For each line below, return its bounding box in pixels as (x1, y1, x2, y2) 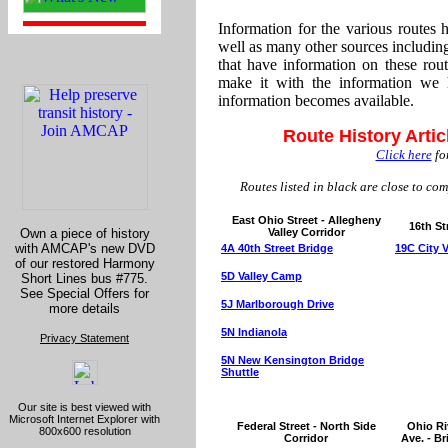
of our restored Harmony (14, 256, 155, 271)
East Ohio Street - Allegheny (231, 214, 381, 226)
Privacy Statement (40, 332, 129, 344)
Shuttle (221, 366, 259, 378)
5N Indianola (221, 326, 287, 338)
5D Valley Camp (221, 270, 302, 282)
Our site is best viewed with (18, 401, 151, 413)
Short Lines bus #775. (21, 271, 148, 286)
